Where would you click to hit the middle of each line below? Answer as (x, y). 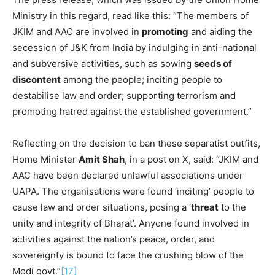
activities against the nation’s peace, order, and (114, 239)
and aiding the (220, 31)
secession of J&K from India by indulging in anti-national (134, 47)
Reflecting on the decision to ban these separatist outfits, (136, 143)
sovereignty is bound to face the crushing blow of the (128, 255)
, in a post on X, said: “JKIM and (192, 159)
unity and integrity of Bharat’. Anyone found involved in (131, 223)
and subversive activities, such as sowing (103, 63)
